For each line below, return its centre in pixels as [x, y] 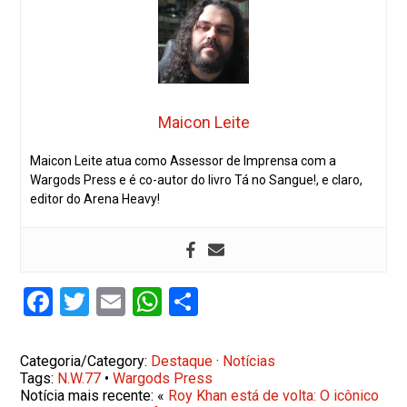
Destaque [182, 361]
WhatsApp [228, 301]
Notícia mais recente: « [94, 395]
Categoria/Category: [86, 361]
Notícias [249, 361]
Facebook [114, 301]
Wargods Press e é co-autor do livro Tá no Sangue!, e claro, [197, 179]
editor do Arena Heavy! [95, 199]
